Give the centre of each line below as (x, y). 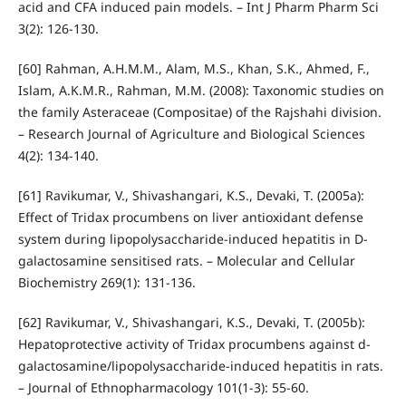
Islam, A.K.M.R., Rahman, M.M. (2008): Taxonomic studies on (201, 90)
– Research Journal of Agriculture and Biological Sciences (191, 133)
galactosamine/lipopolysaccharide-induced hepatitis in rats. (200, 366)
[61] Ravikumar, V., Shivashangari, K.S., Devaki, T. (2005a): (191, 195)
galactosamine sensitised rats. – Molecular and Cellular (186, 261)
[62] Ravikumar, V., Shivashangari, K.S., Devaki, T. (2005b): (191, 323)
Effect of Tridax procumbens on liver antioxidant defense (190, 217)
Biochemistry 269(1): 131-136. (106, 282)
